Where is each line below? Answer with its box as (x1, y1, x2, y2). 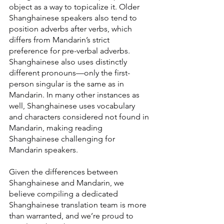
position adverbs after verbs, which (9, 24, 134, 34)
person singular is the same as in (9, 79, 126, 89)
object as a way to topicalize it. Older (9, 2, 141, 12)
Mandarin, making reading (9, 123, 104, 133)
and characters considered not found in (9, 112, 151, 122)
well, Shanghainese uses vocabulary (9, 101, 137, 111)
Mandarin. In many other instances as (9, 90, 141, 100)
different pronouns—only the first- (9, 68, 130, 78)
